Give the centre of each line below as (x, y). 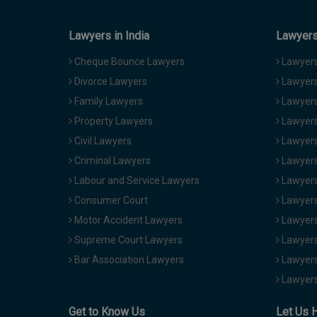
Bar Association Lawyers (128, 260)
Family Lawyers (108, 102)
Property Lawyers (113, 121)
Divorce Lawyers (110, 82)
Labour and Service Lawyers (136, 181)
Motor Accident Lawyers (127, 220)
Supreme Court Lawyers (127, 240)
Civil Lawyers (102, 141)
